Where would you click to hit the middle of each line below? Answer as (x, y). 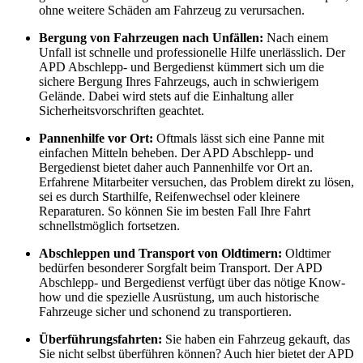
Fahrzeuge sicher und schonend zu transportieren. (165, 311)
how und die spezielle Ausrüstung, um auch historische (179, 297)
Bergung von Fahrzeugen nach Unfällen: (151, 37)
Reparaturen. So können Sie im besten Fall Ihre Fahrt (175, 211)
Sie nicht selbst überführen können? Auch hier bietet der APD (196, 353)
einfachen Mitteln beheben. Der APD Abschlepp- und (176, 152)
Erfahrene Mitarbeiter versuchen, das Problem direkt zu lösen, (196, 181)
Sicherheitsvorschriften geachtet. (122, 110)
